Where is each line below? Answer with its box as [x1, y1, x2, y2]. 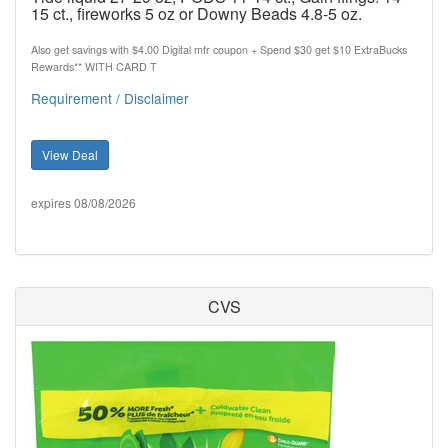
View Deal [42, 146, 98, 163]
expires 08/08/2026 [31, 194, 136, 211]
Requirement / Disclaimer [31, 88, 189, 108]
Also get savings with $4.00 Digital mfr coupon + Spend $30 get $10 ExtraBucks [31, 42, 407, 57]
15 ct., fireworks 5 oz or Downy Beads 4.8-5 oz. [31, 2, 362, 25]
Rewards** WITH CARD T [31, 59, 157, 74]
